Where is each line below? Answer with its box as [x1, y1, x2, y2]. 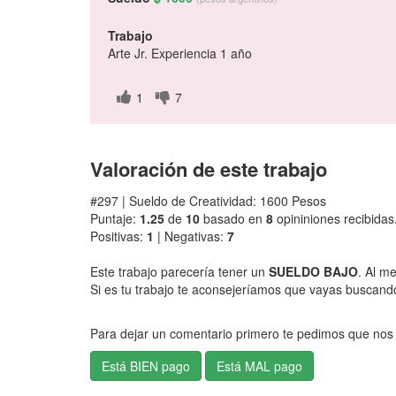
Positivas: [90, 227, 147, 245]
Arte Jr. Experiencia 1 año [108, 44, 252, 62]
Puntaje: [90, 209, 140, 227]
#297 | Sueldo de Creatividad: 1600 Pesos [90, 192, 326, 209]
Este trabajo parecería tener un [90, 263, 269, 280]
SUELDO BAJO [269, 263, 358, 280]
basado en [200, 209, 266, 227]
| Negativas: [154, 227, 227, 245]
